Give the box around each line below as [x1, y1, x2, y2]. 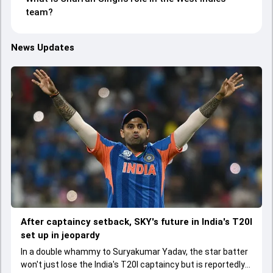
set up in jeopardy [21, 229, 100, 241]
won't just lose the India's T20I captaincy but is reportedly [21, 259, 245, 269]
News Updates [11, 42, 74, 53]
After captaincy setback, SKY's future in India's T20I [21, 216, 252, 227]
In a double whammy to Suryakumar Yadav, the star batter [21, 246, 248, 257]
